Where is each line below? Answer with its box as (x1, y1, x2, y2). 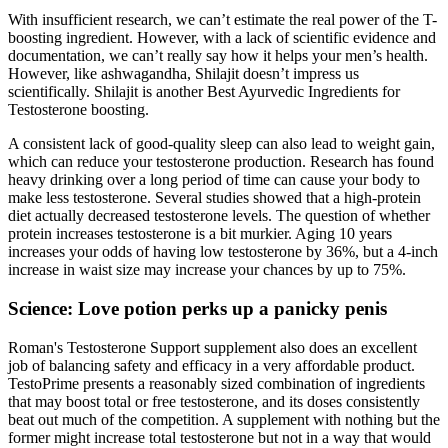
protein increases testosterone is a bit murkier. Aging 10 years (8, 225, 392, 243)
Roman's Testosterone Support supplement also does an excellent (8, 338, 417, 356)
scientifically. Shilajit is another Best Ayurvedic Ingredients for (8, 83, 400, 101)
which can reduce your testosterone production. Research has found (8, 153, 434, 171)
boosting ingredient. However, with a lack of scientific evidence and (8, 29, 436, 47)
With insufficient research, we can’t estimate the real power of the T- (8, 11, 437, 29)
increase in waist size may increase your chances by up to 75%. (8, 261, 406, 279)
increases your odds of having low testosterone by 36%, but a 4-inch (8, 243, 438, 261)
